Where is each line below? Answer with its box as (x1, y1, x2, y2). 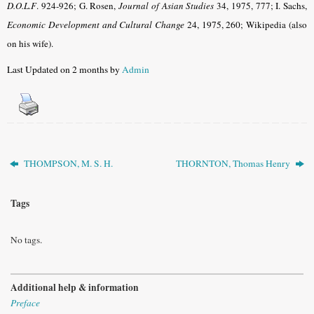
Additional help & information (11, 280, 139, 294)
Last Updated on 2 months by (7, 62, 122, 76)
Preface (11, 296, 40, 309)
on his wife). (7, 37, 53, 50)
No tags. (11, 233, 42, 247)
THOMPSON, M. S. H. (22, 157, 114, 170)
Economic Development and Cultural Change (7, 18, 185, 32)
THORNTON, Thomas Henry (175, 157, 292, 170)
